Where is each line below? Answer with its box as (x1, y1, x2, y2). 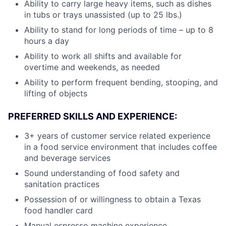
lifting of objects (24, 88, 87, 98)
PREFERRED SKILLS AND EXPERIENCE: (8, 110, 177, 122)
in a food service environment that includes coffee (24, 141, 217, 152)
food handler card (24, 205, 93, 215)
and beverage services (24, 152, 110, 163)
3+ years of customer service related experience (24, 130, 210, 141)
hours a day (24, 35, 69, 46)
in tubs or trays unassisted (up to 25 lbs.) (24, 9, 182, 20)
